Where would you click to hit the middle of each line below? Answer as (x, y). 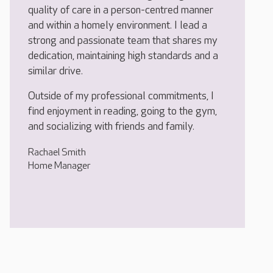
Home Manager (59, 166)
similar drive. (55, 71)
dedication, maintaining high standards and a (123, 56)
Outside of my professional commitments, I (121, 96)
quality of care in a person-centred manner (121, 10)
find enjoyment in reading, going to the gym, (122, 112)
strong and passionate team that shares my (123, 41)
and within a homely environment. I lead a (118, 26)
